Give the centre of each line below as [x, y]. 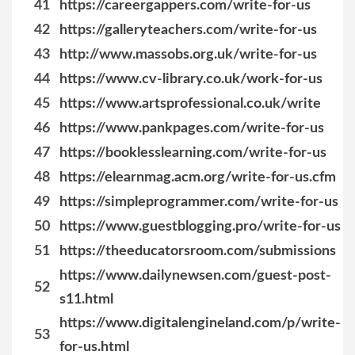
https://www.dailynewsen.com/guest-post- [195, 276]
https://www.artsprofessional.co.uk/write [190, 104]
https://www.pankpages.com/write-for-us [192, 128]
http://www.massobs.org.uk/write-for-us [188, 55]
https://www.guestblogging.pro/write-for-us [200, 227]
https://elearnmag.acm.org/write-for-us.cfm [198, 177]
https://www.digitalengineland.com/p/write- [200, 323]
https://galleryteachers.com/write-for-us [188, 30]
